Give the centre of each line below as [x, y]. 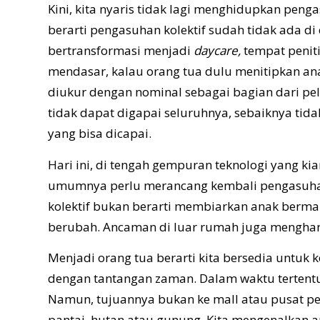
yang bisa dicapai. [100, 134]
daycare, [219, 51]
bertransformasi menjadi [121, 51]
